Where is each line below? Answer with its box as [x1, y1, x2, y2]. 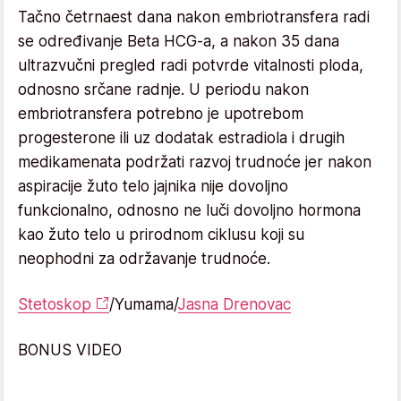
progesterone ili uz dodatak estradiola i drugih [18, 128, 345, 147]
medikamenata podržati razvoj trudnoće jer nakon [18, 152, 371, 171]
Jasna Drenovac [178, 294, 291, 313]
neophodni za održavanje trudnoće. [18, 249, 270, 268]
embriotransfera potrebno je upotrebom [18, 104, 303, 123]
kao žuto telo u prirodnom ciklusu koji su [18, 225, 304, 243]
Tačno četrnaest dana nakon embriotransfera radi [18, 7, 370, 26]
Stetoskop [18, 294, 91, 313]
